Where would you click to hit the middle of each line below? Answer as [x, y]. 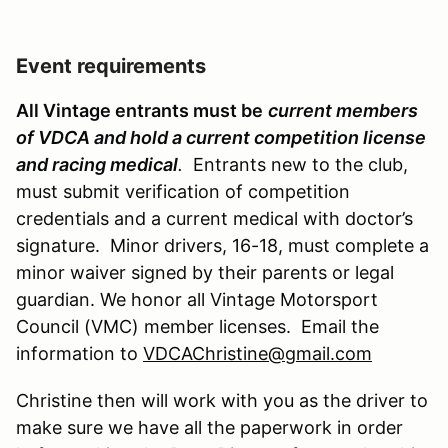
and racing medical [97, 164]
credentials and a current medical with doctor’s [214, 218]
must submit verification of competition [183, 191]
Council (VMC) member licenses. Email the [197, 326]
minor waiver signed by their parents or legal [205, 272]
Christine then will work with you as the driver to [222, 400]
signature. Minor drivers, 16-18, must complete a [222, 245]
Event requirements [111, 65]
